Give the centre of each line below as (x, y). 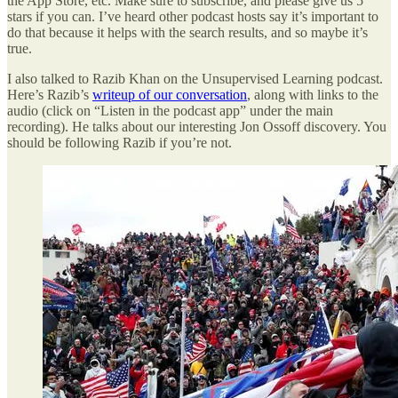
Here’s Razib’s (50, 94)
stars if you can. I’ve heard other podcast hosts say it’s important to (193, 16)
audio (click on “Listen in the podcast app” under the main (170, 110)
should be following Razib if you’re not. (119, 142)
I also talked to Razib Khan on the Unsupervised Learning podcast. (195, 78)
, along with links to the (313, 94)
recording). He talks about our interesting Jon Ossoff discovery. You (197, 126)
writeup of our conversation (170, 94)
